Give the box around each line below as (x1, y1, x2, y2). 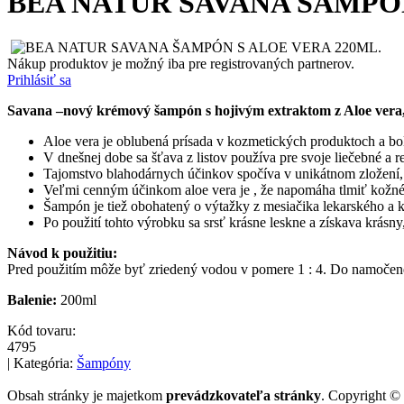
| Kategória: (7, 354, 77, 371)
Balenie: (7, 291, 57, 308)
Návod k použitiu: (7, 244, 117, 261)
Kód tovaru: (7, 322, 76, 338)
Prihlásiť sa (7, 71, 71, 87)
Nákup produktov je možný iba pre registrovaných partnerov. (7, 55, 354, 71)
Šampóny (77, 354, 131, 371)
